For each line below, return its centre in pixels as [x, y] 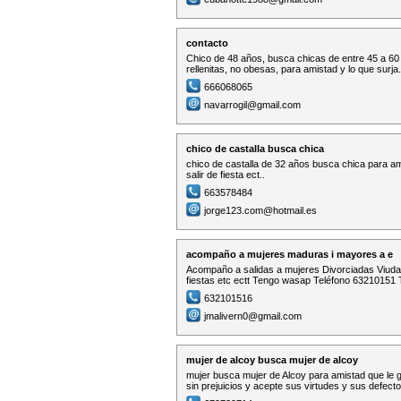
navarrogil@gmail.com [252, 105]
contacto [207, 43]
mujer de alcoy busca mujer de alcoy [272, 360]
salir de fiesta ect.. [226, 175]
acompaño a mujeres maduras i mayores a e [290, 254]
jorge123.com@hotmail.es [260, 210]
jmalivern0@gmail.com [253, 316]
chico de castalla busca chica [255, 149]
